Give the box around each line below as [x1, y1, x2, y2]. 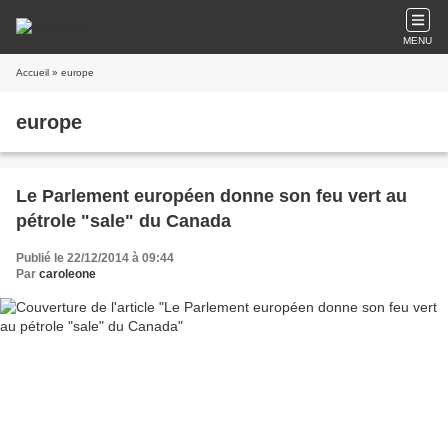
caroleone [39, 267, 96, 281]
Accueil [16, 67, 49, 78]
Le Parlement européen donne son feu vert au [16, 186, 407, 206]
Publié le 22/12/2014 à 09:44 [16, 251, 174, 265]
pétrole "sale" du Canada [16, 211, 231, 231]
